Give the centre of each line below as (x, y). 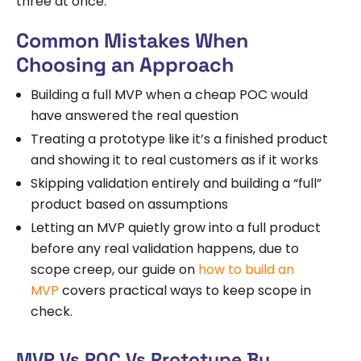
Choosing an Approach (125, 64)
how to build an (245, 269)
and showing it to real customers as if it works (174, 160)
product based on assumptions (129, 204)
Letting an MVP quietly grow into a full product (176, 227)
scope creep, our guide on (113, 269)
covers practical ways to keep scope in (185, 290)
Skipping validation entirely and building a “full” (176, 183)
